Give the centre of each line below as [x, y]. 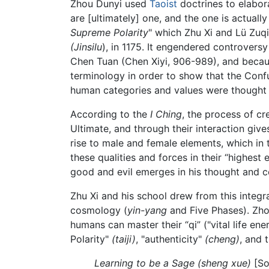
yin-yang [147, 210]
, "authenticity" [170, 239]
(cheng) [222, 239]
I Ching [166, 114]
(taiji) [124, 239]
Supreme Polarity [109, 33]
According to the [110, 114]
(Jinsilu [86, 47]
